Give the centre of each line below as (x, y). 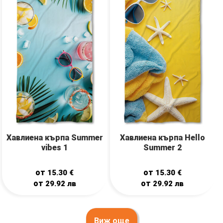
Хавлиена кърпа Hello (162, 138)
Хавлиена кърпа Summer (55, 138)
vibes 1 (55, 148)
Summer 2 (162, 148)
